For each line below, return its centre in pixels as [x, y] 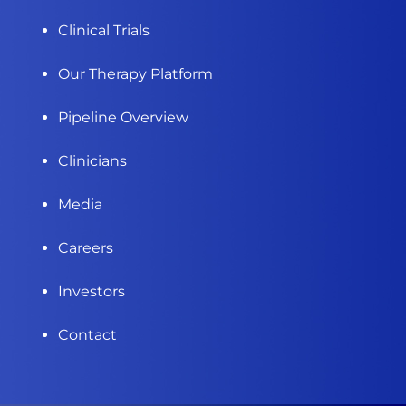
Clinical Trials [104, 31]
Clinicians [92, 161]
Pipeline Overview [123, 118]
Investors [92, 292]
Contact [87, 335]
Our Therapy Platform [135, 74]
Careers [86, 248]
